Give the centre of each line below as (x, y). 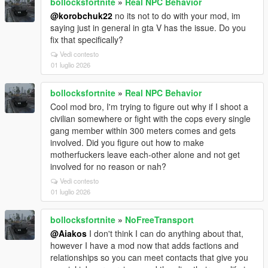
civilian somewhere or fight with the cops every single (150, 118)
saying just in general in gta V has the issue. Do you (148, 28)
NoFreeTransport (159, 220)
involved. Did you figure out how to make (127, 142)
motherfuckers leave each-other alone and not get (145, 154)
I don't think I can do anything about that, (165, 233)
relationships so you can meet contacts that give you (149, 257)
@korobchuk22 (81, 16)
